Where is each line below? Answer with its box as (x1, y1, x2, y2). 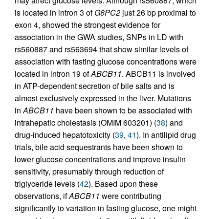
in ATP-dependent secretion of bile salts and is (15, 80, 175, 92)
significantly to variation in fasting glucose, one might (15, 202, 197, 214)
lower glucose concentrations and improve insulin (15, 153, 186, 165)
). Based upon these (88, 178, 158, 190)
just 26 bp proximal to (120, 7, 196, 19)
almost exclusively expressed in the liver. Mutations (15, 92, 191, 104)
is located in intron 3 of (15, 7, 94, 19)
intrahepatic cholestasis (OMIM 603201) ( (15, 117, 156, 129)
